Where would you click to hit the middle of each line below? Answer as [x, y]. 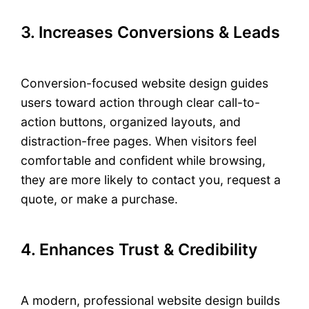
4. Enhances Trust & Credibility [139, 249]
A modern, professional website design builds [151, 300]
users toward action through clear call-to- [141, 103]
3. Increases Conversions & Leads [151, 33]
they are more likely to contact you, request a [151, 180]
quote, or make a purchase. [100, 199]
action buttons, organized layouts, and [131, 122]
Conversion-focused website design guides [145, 83]
